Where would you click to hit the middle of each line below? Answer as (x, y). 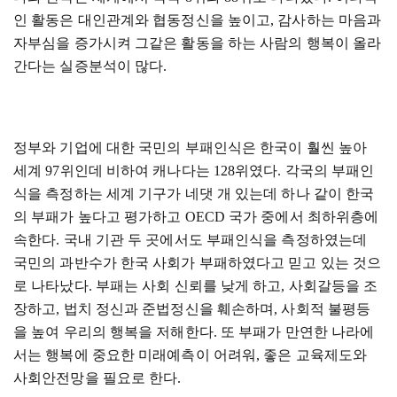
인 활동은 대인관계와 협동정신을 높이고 (142, 20)
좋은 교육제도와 (315, 355)
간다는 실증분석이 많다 (89, 66)
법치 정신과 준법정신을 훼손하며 (169, 309)
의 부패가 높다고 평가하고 (99, 217)
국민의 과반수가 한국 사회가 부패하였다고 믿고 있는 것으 (198, 263)
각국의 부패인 (330, 171)
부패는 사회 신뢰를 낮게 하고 (188, 286)
